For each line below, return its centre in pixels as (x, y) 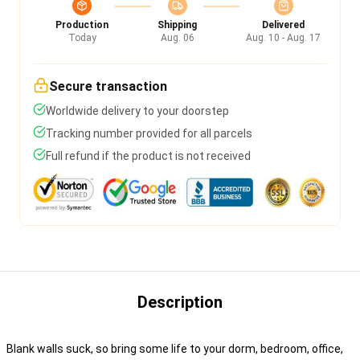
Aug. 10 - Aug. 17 (283, 38)
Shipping (177, 25)
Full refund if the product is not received (148, 156)
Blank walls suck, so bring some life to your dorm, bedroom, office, (175, 349)
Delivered (283, 25)
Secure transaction (108, 86)
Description (180, 302)
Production (82, 25)
